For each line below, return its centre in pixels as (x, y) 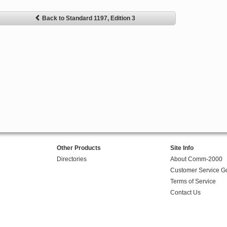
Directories (71, 159)
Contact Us (185, 193)
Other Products (79, 148)
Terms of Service (193, 182)
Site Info (182, 148)
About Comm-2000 (196, 159)
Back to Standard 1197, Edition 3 (89, 18)
